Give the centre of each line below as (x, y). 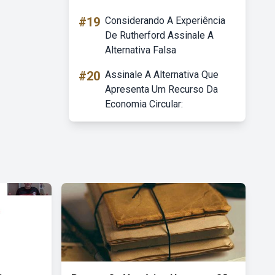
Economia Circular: (144, 104)
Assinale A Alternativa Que (162, 75)
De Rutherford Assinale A (159, 35)
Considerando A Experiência (165, 21)
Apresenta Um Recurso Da (161, 89)
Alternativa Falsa (141, 50)
